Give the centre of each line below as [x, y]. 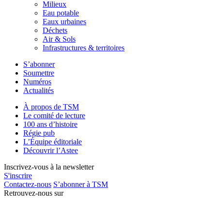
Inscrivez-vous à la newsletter [49, 167]
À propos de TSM [51, 107]
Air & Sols [59, 39]
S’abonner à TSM [81, 184]
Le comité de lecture [54, 115]
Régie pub [39, 133]
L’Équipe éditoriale [53, 141]
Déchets [55, 30]
